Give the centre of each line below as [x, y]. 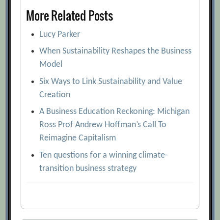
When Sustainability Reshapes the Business [116, 51]
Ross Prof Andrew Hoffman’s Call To [103, 125]
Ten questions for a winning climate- [104, 155]
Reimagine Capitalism [78, 138]
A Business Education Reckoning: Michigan [115, 112]
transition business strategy [88, 168]
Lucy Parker [60, 34]
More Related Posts [69, 15]
